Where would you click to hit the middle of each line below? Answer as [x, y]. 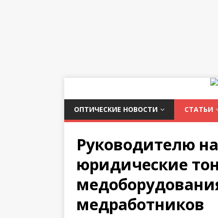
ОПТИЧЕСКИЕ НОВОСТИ [116, 109]
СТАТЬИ [199, 109]
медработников [140, 204]
